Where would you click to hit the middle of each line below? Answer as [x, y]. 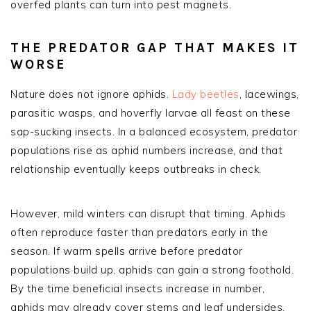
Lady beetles [205, 94]
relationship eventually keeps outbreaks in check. [136, 169]
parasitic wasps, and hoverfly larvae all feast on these [151, 112]
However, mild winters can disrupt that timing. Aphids [148, 213]
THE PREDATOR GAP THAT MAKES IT [155, 48]
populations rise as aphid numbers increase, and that [146, 150]
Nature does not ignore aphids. [91, 94]
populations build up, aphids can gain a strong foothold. [152, 269]
